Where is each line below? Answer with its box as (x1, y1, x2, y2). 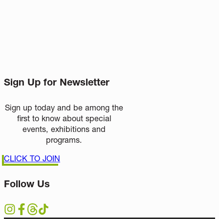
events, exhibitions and (22, 124, 106, 134)
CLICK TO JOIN (4, 153, 60, 164)
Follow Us (4, 177, 50, 190)
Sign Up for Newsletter (4, 76, 109, 88)
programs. (46, 135, 82, 145)
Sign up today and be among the (5, 103, 123, 113)
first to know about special (17, 113, 111, 124)
